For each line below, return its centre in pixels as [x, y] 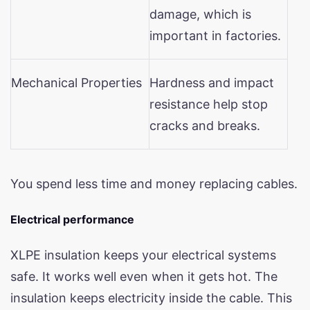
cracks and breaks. [205, 125]
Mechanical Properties [76, 82]
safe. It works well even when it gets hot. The [144, 276]
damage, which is [200, 14]
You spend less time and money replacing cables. [154, 183]
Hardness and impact [212, 82]
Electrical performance [72, 219]
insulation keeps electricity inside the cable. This [151, 298]
